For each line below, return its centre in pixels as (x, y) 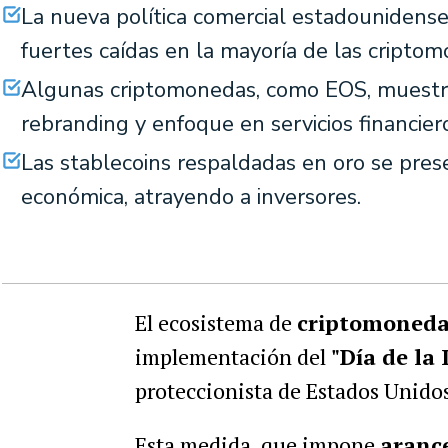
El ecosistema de (215, 322)
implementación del (232, 356)
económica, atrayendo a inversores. (191, 197)
